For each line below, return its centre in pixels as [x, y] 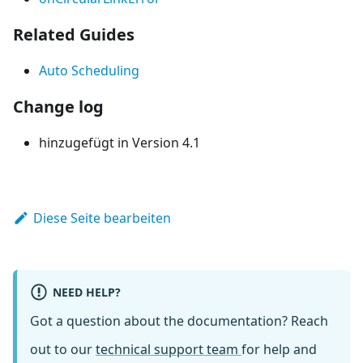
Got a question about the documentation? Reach [179, 321]
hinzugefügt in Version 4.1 [120, 143]
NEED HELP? [86, 292]
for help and [279, 350]
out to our [63, 350]
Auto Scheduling [89, 71]
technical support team [169, 350]
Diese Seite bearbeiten [102, 218]
